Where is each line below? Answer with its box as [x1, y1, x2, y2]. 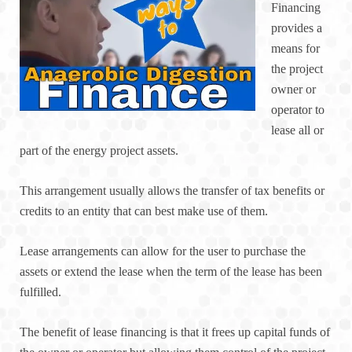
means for [271, 42, 320, 56]
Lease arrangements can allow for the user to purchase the [20, 244, 306, 258]
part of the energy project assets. [20, 144, 178, 158]
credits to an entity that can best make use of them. [20, 204, 268, 218]
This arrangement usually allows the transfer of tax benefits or [20, 184, 324, 198]
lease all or [271, 123, 324, 137]
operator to [271, 103, 324, 117]
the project [271, 62, 323, 76]
